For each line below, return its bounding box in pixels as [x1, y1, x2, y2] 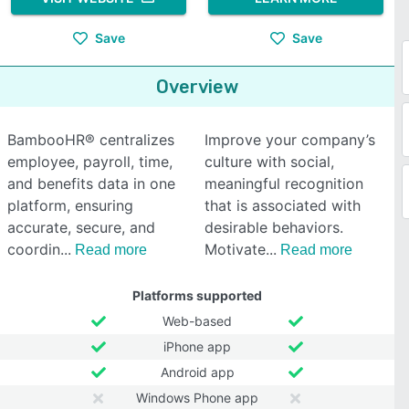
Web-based [163, 313, 232, 329]
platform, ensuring [7, 196, 133, 215]
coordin [7, 240, 60, 258]
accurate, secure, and [7, 218, 155, 236]
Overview [156, 76, 238, 98]
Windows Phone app [136, 390, 258, 405]
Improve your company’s [204, 131, 375, 149]
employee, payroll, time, [7, 152, 173, 171]
